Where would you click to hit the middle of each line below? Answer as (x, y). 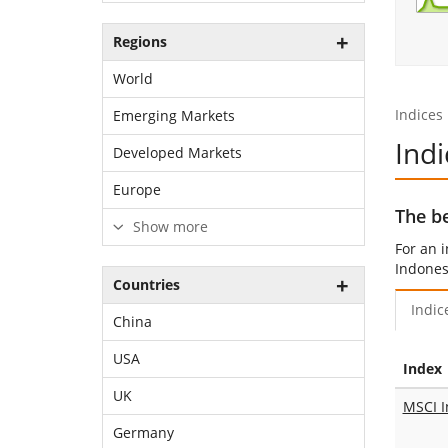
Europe (137, 189)
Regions (140, 41)
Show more (168, 226)
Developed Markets (177, 152)
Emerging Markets (174, 115)
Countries (146, 284)
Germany (143, 432)
